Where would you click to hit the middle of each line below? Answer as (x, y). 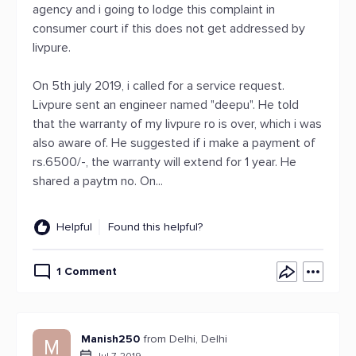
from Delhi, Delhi (186, 339)
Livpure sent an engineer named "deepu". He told (166, 105)
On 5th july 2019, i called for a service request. (159, 86)
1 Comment (87, 271)
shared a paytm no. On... (98, 181)
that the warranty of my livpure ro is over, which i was (177, 124)
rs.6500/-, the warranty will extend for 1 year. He (164, 162)
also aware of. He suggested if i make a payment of (174, 143)
